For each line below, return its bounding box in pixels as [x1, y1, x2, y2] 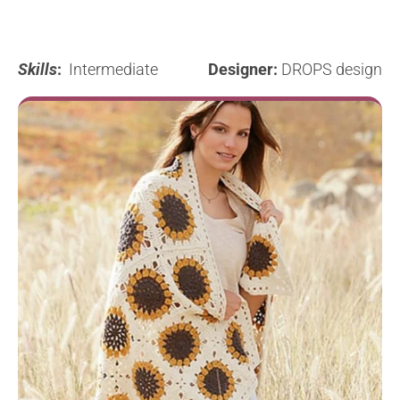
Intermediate [69, 60, 194, 79]
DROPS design [278, 60, 382, 79]
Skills [18, 60, 57, 79]
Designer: [208, 60, 278, 79]
